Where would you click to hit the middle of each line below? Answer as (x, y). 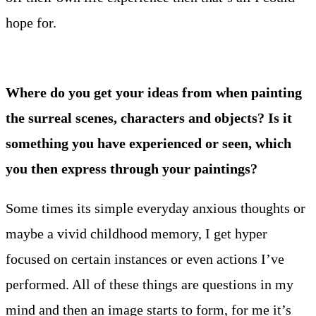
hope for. (33, 23)
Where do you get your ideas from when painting (154, 93)
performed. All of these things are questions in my (150, 285)
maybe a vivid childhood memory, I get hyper (136, 234)
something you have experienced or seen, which (148, 144)
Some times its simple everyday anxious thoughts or (156, 208)
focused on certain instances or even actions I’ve (145, 259)
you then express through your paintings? (132, 169)
